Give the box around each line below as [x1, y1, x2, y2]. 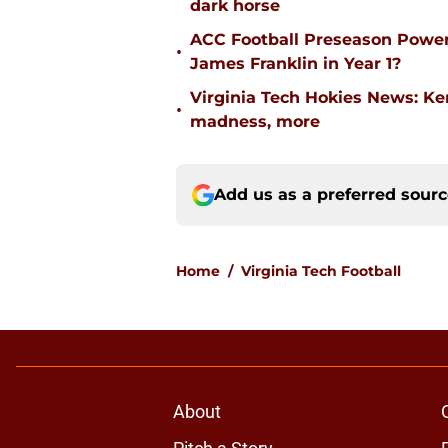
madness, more [190, 112, 320, 132]
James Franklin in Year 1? [190, 54, 401, 74]
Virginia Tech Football [241, 262, 401, 281]
